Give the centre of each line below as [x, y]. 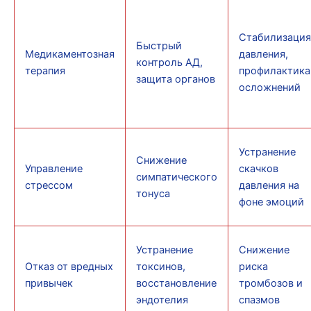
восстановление [176, 284]
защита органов [175, 79]
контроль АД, [169, 63]
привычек [49, 284]
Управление [53, 169]
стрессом [49, 186]
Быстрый [159, 46]
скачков [258, 169]
